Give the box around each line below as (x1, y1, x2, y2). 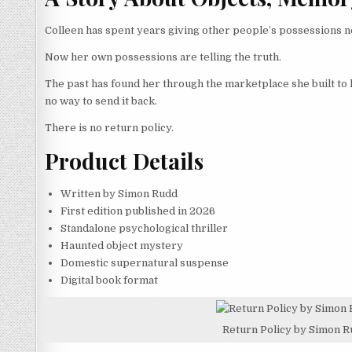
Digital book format (60, 273, 158, 286)
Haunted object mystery (60, 239, 183, 251)
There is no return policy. (45, 121, 174, 134)
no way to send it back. (45, 94, 157, 107)
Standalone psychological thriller (60, 222, 228, 234)
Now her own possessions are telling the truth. (45, 50, 281, 63)
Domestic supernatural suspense (60, 256, 229, 269)
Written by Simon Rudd (60, 187, 178, 200)
